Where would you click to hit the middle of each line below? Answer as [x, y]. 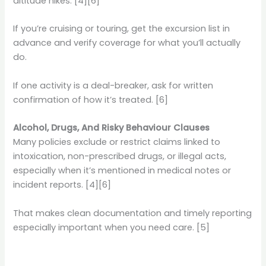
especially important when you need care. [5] [112, 227]
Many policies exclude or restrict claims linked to [117, 142]
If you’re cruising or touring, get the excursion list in [122, 29]
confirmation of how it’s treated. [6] [91, 99]
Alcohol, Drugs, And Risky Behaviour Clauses [112, 128]
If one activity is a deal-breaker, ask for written [113, 85]
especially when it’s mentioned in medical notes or [122, 171]
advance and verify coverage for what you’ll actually [127, 43]
